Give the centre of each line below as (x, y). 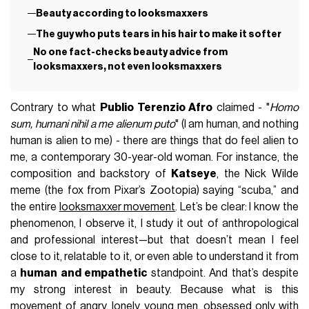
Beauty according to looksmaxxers (122, 14)
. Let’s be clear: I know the (237, 207)
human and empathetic (84, 273)
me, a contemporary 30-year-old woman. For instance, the (154, 157)
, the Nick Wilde (258, 173)
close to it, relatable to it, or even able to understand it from (154, 256)
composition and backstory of (91, 173)
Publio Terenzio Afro (156, 107)
